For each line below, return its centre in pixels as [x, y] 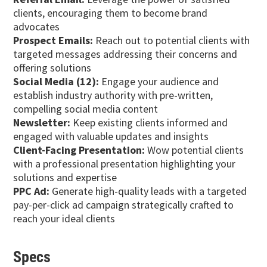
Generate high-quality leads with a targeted [148, 191]
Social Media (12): [56, 82]
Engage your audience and [159, 82]
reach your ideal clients [64, 219]
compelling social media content [86, 109]
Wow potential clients [195, 150]
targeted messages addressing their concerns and [125, 54]
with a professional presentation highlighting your [125, 164]
